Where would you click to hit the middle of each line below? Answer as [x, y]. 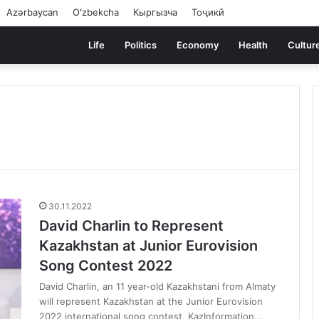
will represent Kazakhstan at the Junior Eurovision [151, 301]
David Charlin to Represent [131, 226]
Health [253, 45]
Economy [198, 45]
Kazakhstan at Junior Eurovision [148, 246]
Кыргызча [155, 12]
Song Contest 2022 [106, 266]
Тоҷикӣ [208, 12]
